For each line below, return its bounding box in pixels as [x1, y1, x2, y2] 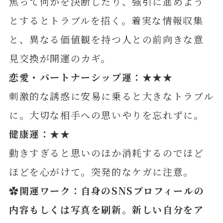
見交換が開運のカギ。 [8, 51, 111, 65]
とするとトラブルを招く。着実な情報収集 [8, 13, 204, 27]
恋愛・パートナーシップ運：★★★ [8, 70, 173, 84]
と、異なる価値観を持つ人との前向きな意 [8, 32, 204, 46]
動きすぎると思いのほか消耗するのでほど [8, 146, 204, 160]
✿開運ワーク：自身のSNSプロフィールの [8, 184, 205, 198]
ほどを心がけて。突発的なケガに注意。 [8, 165, 194, 179]
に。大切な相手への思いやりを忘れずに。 [8, 108, 204, 122]
